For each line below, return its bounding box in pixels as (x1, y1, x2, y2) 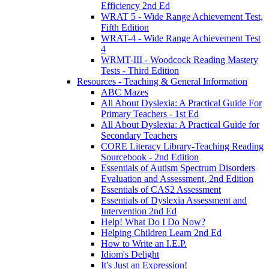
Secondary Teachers (101, 130, 177, 141)
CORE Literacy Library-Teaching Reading (101, 141, 264, 152)
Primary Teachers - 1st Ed (101, 109, 199, 119)
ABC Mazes (101, 87, 148, 98)
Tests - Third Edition (101, 65, 179, 76)
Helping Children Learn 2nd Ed (101, 228, 222, 238)
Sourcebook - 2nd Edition (101, 152, 199, 163)
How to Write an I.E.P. (101, 238, 187, 249)
